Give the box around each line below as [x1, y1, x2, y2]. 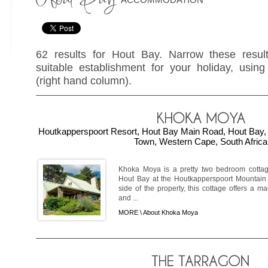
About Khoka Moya [143, 208, 198, 216]
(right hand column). [36, 75, 132, 87]
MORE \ [118, 208, 143, 216]
